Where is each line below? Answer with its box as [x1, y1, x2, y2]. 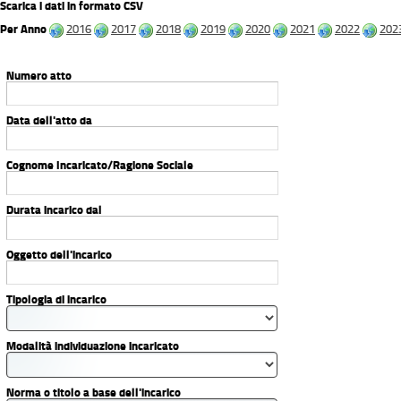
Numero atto [5, 69, 72, 82]
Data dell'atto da [5, 114, 92, 127]
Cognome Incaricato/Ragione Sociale [5, 158, 193, 172]
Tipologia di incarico [5, 293, 107, 306]
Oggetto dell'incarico [5, 248, 112, 261]
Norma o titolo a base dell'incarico [5, 386, 181, 399]
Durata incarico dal [5, 203, 102, 217]
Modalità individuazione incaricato [5, 339, 179, 353]
